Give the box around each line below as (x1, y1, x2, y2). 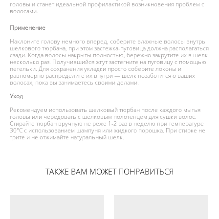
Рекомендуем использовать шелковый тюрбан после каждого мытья (10, 105, 200, 114)
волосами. (10, 6, 38, 15)
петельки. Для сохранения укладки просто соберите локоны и (10, 64, 181, 73)
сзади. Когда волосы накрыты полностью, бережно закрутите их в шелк (10, 50, 208, 59)
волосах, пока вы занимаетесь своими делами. (10, 78, 139, 87)
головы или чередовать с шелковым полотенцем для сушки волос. (10, 112, 197, 121)
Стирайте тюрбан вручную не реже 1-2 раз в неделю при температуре (10, 119, 204, 128)
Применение (10, 23, 45, 32)
